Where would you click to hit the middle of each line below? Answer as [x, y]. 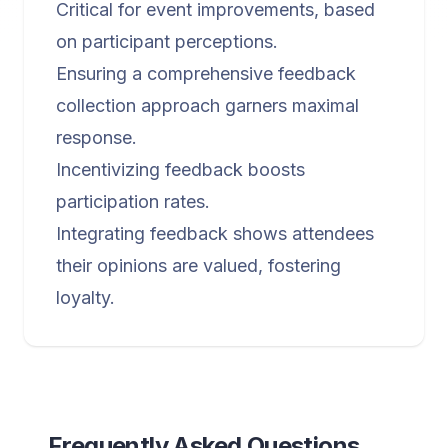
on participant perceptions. [167, 41]
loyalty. [85, 297]
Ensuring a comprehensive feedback [206, 73]
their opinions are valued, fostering [198, 265]
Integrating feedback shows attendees [215, 233]
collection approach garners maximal [207, 105]
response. [96, 137]
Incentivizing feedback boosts [180, 169]
